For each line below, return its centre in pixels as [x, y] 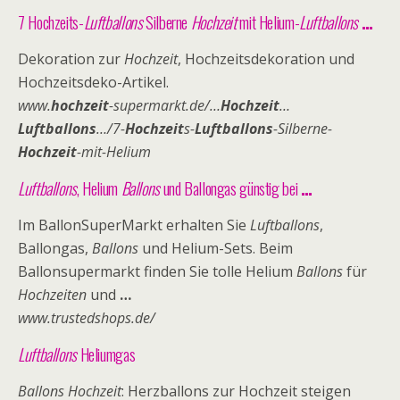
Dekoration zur [71, 59]
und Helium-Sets [196, 248]
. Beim [273, 248]
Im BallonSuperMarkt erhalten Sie [134, 225]
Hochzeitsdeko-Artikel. [93, 82]
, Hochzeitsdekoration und [266, 59]
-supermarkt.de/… [165, 105]
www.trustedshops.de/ [87, 318]
